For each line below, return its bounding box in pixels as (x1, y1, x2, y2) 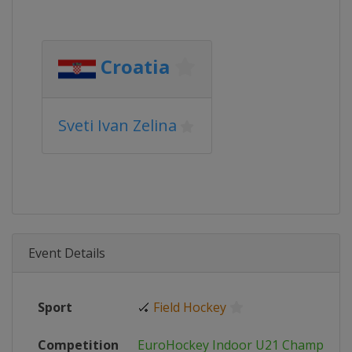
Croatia (101, 53, 170, 80)
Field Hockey (153, 299, 226, 316)
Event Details (28, 244, 105, 262)
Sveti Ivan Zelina (58, 115, 177, 136)
